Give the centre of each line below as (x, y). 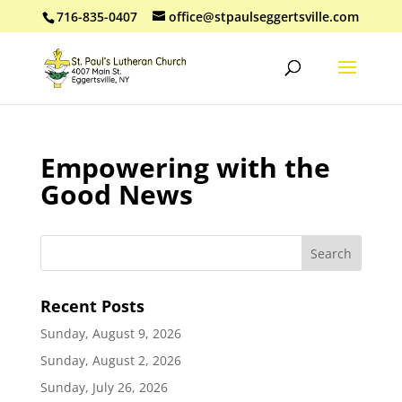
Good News (116, 194)
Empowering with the (185, 167)
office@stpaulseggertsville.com (264, 16)
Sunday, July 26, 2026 (104, 387)
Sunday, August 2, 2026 (110, 360)
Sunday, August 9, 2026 (110, 333)
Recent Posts (92, 306)
